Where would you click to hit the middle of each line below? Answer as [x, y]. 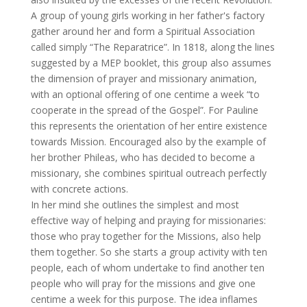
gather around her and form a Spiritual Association [143, 31]
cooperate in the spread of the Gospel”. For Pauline [144, 110]
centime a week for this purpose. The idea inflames [144, 299]
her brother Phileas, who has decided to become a [143, 157]
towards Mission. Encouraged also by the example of [148, 142]
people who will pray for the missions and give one [143, 283]
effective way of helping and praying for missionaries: [148, 220]
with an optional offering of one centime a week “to [145, 94]
